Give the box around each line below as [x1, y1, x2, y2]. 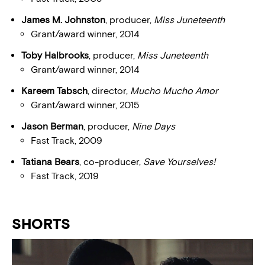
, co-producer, [79, 156, 143, 168]
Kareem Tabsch [21, 85, 88, 97]
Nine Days [132, 121, 175, 132]
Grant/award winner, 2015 [31, 99, 140, 111]
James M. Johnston [21, 14, 105, 26]
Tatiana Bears [21, 156, 79, 168]
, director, [88, 85, 130, 97]
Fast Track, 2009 [31, 135, 102, 147]
